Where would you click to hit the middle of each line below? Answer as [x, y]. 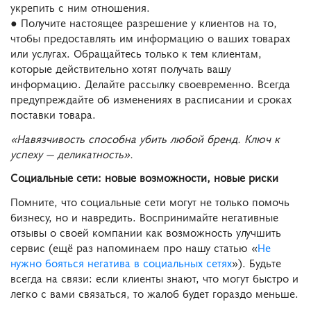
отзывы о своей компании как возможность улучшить [146, 232]
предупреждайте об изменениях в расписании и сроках [151, 98]
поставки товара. [53, 114]
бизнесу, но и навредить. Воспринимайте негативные [144, 217]
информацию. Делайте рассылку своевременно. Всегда [150, 83]
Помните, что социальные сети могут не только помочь [150, 202]
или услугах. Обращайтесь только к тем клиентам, [136, 52]
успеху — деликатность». [72, 153]
